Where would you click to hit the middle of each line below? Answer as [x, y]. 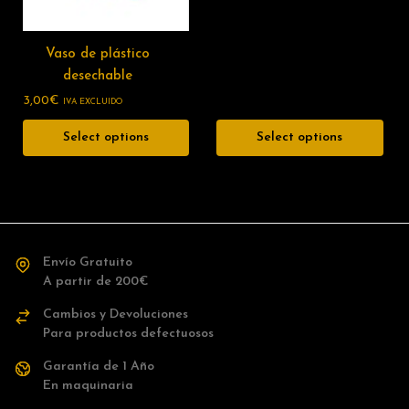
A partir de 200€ [96, 282]
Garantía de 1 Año [99, 367]
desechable [98, 76]
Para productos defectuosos [128, 334]
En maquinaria [88, 386]
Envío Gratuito [88, 262]
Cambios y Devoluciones [115, 315]
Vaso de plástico [98, 54]
